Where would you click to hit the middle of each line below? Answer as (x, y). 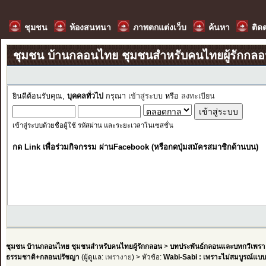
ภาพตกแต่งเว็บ (160, 27)
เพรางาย (118, 256)
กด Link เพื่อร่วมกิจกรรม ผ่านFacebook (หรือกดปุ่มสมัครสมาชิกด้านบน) (135, 147)
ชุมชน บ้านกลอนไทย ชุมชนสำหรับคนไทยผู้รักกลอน (84, 246)
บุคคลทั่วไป (85, 96)
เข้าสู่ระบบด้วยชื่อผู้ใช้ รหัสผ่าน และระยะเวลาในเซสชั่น (93, 125)
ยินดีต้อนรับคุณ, (39, 96)
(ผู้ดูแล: (92, 256)
